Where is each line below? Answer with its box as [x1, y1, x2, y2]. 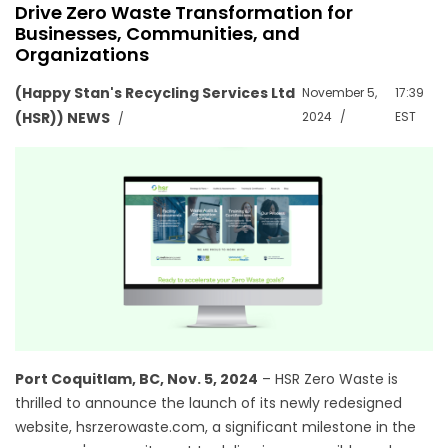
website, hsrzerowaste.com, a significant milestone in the [15, 417, 416, 438]
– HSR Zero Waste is [258, 369, 398, 390]
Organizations [15, 42, 149, 67]
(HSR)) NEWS [15, 108, 110, 128]
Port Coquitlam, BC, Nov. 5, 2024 [15, 369, 258, 390]
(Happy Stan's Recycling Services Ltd [15, 83, 295, 103]
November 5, [301, 84, 377, 101]
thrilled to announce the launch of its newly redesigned [15, 393, 402, 414]
